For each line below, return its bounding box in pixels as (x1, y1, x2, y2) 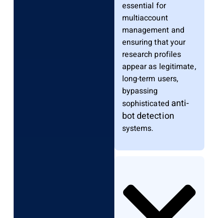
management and (122, 24, 184, 36)
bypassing (122, 85, 158, 97)
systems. (122, 123, 154, 135)
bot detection (122, 109, 174, 123)
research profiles (122, 49, 182, 61)
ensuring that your (122, 36, 186, 49)
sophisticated (122, 98, 169, 110)
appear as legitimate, (122, 61, 196, 73)
